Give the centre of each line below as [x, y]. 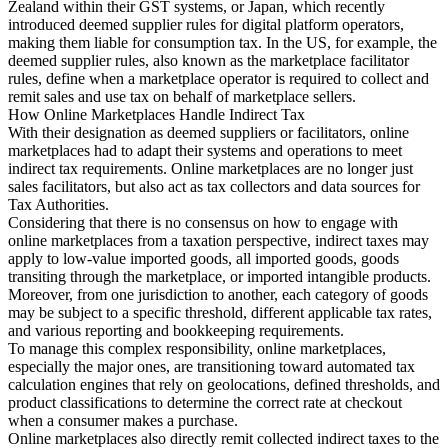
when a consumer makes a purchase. [123, 421]
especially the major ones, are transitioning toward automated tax [211, 367]
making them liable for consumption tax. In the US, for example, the [222, 43]
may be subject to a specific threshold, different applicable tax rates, [220, 313]
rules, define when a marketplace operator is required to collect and [218, 79]
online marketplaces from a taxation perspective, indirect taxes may [218, 241]
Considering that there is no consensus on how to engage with [203, 223]
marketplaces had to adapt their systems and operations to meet [205, 151]
